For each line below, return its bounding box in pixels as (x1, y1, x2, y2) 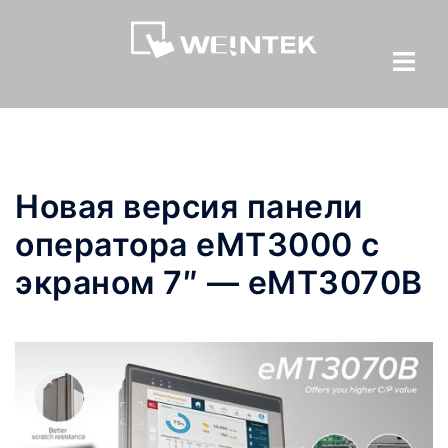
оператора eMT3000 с (15, 225, 380, 264)
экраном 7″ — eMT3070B (15, 263, 423, 302)
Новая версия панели (15, 187, 363, 226)
